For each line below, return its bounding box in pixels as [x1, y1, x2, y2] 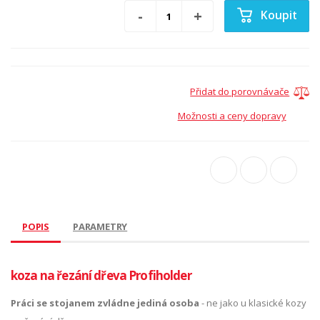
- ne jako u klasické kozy [199, 296, 306, 310]
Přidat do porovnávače [190, 85, 290, 99]
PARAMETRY [73, 220, 128, 234]
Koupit [261, 7, 297, 24]
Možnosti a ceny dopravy [177, 109, 286, 123]
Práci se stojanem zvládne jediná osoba [11, 296, 199, 310]
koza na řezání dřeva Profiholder [11, 267, 191, 284]
